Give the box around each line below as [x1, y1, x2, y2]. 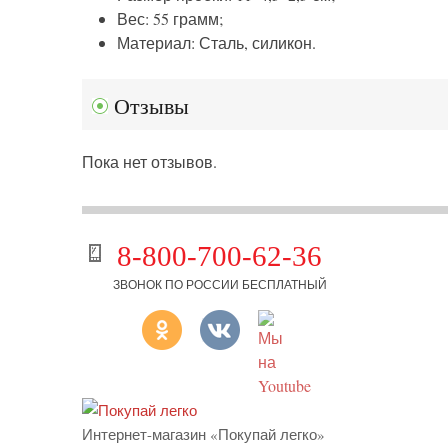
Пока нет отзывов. [82, 151, 217, 173]
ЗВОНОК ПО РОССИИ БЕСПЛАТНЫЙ [113, 276, 328, 293]
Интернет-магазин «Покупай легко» [82, 424, 325, 445]
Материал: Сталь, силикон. [117, 32, 321, 54]
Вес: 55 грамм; [117, 8, 223, 30]
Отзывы [114, 94, 190, 120]
